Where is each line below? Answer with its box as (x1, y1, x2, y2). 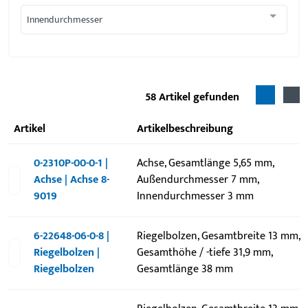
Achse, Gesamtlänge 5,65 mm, (136, 154, 274, 173)
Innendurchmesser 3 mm (136, 187, 254, 206)
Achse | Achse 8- (34, 170, 110, 189)
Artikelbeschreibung (143, 120, 233, 138)
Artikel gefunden (159, 88, 239, 107)
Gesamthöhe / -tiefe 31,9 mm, (136, 243, 272, 262)
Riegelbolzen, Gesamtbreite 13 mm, (136, 227, 300, 245)
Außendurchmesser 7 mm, (136, 170, 258, 189)
